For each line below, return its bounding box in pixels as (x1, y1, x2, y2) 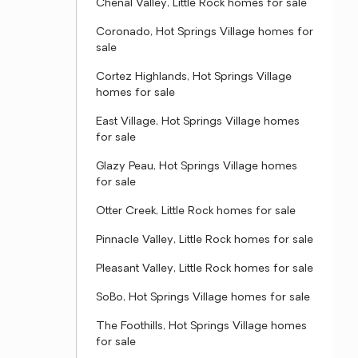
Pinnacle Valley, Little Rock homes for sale (96, 234, 313, 246)
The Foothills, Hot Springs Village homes (96, 320, 307, 332)
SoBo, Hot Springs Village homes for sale (96, 292, 310, 304)
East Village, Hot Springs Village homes (96, 116, 300, 128)
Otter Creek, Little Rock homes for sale (96, 205, 296, 217)
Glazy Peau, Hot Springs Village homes (96, 161, 297, 173)
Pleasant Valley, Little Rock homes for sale (96, 263, 313, 275)
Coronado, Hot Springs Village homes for (96, 26, 313, 38)
